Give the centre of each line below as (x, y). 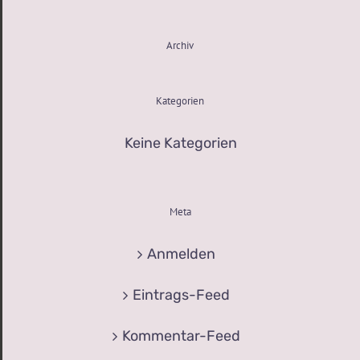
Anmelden (181, 254)
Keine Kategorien (181, 143)
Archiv (180, 45)
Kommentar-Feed (181, 336)
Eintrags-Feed (181, 295)
